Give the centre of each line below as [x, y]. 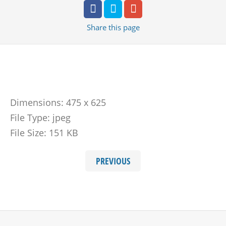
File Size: [28, 133]
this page [124, 27]
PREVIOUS [113, 161]
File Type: [30, 118]
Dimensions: [37, 102]
